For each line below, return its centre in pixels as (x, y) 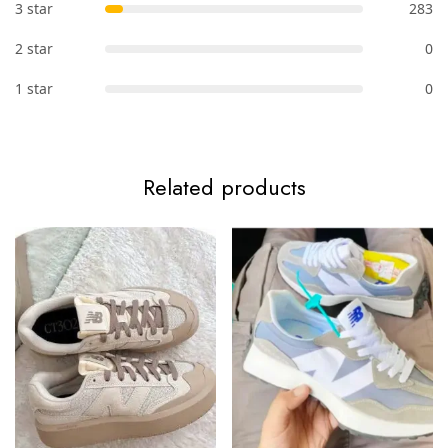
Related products (224, 186)
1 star (34, 88)
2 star (34, 48)
